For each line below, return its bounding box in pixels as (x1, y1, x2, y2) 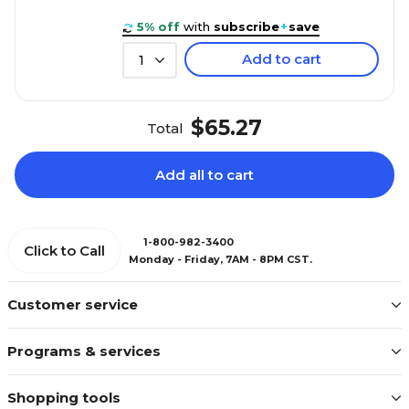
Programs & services (7, 342, 161, 360)
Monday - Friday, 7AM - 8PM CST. (129, 252, 312, 266)
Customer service (7, 296, 138, 313)
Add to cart (242, 50, 321, 68)
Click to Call (24, 242, 105, 259)
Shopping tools (7, 389, 121, 406)
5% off (137, 19, 180, 34)
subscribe (214, 19, 279, 34)
